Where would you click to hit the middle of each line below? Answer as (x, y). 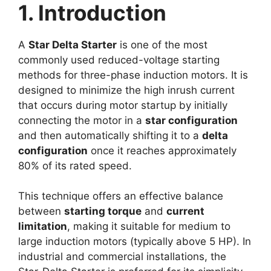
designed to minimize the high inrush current (126, 90)
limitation (43, 226)
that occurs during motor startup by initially (123, 105)
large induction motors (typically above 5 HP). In (135, 241)
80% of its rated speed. (75, 165)
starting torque (103, 211)
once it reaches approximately (162, 150)
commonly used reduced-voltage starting (119, 60)
